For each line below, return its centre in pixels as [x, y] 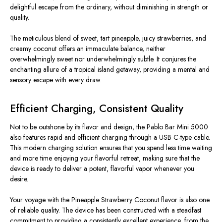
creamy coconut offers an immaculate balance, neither [88, 48]
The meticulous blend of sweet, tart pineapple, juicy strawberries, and [108, 38]
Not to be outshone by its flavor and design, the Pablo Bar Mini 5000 [109, 127]
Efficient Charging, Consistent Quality [97, 108]
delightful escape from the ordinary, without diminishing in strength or [109, 7]
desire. [19, 179]
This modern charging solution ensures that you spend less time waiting [111, 147]
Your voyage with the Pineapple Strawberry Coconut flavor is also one [110, 199]
